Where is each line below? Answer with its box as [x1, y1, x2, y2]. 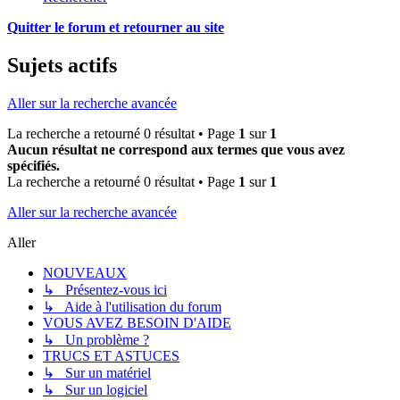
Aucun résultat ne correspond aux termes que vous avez [7, 142, 345, 158]
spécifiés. [7, 158, 60, 174]
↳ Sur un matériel [43, 365, 151, 381]
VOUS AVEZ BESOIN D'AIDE [43, 315, 231, 331]
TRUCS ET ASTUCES [43, 348, 179, 364]
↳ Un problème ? [43, 332, 149, 348]
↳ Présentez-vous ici [43, 282, 167, 298]
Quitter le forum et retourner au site [7, 20, 224, 36]
